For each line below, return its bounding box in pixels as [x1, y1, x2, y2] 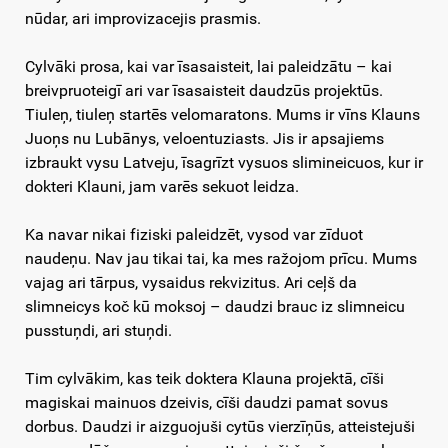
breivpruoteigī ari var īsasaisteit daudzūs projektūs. [25, 81, 383, 101]
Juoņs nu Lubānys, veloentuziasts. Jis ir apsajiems [25, 129, 384, 149]
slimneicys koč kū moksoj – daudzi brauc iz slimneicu [25, 297, 405, 317]
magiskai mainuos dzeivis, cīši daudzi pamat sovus [25, 393, 388, 413]
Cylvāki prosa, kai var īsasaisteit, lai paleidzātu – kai [25, 57, 392, 77]
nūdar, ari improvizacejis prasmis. [25, 9, 261, 29]
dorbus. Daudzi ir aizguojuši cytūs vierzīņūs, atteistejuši [25, 417, 415, 437]
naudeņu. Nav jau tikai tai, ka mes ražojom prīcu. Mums [25, 249, 417, 269]
